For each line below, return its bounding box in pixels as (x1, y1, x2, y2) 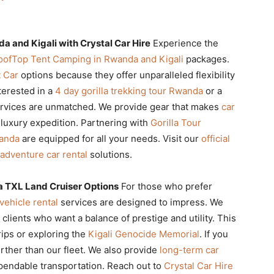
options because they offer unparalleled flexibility (18, 68, 235, 81)
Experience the (150, 37, 218, 49)
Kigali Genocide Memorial (88, 228, 199, 240)
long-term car (160, 243, 219, 256)
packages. (183, 53, 229, 65)
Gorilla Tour (150, 116, 201, 128)
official (201, 132, 230, 144)
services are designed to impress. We (58, 196, 223, 208)
